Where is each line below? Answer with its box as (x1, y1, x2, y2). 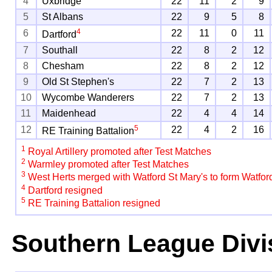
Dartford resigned (25, 185, 103, 196)
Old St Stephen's (42, 76, 115, 87)
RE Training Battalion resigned (25, 198, 161, 209)
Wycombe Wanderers (42, 92, 135, 103)
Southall (42, 44, 78, 55)
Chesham (42, 60, 84, 71)
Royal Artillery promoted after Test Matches (25, 146, 212, 157)
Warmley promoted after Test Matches (25, 159, 189, 170)
